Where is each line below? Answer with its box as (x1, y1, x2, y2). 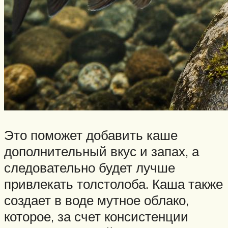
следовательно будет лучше (4, 159, 175, 176)
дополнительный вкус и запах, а (4, 143, 199, 159)
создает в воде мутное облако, (4, 192, 189, 208)
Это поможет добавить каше (4, 127, 178, 143)
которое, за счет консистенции (4, 208, 188, 224)
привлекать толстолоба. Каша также (4, 176, 223, 192)
